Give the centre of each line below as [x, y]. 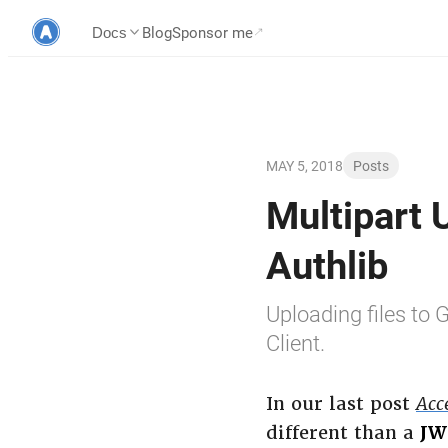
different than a [343, 432]
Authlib [327, 264]
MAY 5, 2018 [304, 165]
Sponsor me [213, 32]
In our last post [341, 403]
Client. [295, 342]
